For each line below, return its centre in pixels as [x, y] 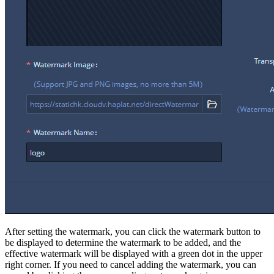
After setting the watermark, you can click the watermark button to [133, 231]
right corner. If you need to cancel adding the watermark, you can [131, 264]
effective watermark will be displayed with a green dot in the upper [134, 253]
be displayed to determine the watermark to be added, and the [123, 242]
